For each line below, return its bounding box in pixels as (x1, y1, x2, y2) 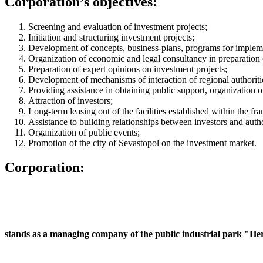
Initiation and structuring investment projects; (28, 32, 194, 42)
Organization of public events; (28, 127, 140, 137)
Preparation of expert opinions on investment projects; (28, 63, 227, 74)
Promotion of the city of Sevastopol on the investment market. (28, 137, 257, 148)
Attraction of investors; (28, 95, 113, 106)
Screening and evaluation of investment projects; (28, 21, 207, 32)
